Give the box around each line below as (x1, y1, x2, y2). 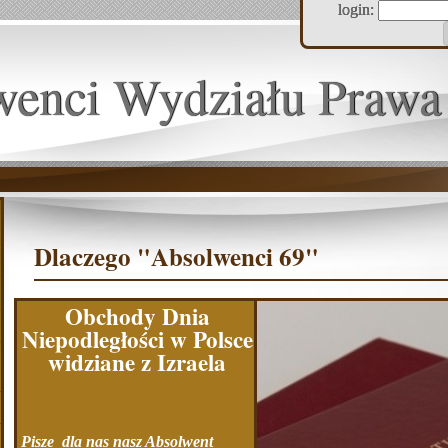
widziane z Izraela (48, 344, 226, 379)
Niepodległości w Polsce (21, 321, 253, 356)
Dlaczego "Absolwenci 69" (34, 237, 319, 275)
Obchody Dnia (64, 298, 210, 333)
